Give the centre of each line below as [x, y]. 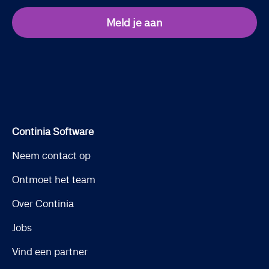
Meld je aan [134, 23]
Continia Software [53, 131]
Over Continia [43, 204]
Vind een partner [50, 252]
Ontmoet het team [54, 180]
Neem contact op [51, 156]
